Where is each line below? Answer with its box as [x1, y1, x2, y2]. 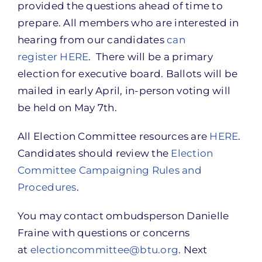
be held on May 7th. [17, 101, 117, 113]
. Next [178, 243, 208, 256]
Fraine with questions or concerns [17, 226, 190, 239]
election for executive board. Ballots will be [17, 67, 238, 80]
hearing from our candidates [17, 33, 167, 46]
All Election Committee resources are [17, 130, 210, 142]
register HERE [17, 50, 89, 63]
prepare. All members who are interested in [17, 16, 239, 29]
